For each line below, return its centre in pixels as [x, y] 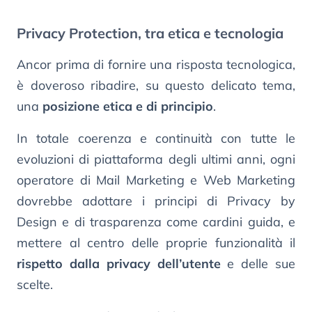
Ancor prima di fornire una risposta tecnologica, [156, 64]
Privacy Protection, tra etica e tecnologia [150, 33]
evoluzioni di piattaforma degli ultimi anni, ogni [156, 159]
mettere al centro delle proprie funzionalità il [156, 242]
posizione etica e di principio [126, 106]
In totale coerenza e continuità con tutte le [156, 138]
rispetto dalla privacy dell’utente [119, 263]
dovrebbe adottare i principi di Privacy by [156, 201]
